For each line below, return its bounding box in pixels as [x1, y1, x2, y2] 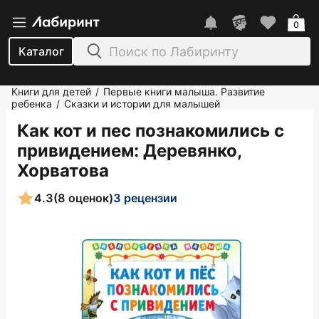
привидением [17, 140, 134, 161]
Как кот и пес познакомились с [17, 120, 284, 141]
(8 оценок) [53, 190, 113, 205]
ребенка [11, 98, 52, 110]
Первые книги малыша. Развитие [103, 85, 265, 98]
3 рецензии [113, 190, 177, 205]
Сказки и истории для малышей [64, 98, 220, 110]
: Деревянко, [134, 140, 242, 161]
